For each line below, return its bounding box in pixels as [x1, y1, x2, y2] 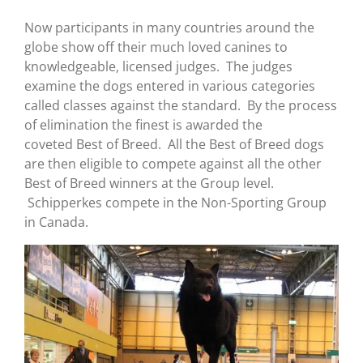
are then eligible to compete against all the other [24, 155, 322, 173]
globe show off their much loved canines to [24, 38, 288, 57]
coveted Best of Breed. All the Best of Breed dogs [24, 135, 324, 154]
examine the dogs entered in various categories [24, 77, 315, 96]
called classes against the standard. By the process [24, 96, 337, 115]
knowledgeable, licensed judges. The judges [24, 58, 293, 76]
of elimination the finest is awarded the [24, 116, 263, 135]
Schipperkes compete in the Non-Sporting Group [24, 194, 327, 212]
